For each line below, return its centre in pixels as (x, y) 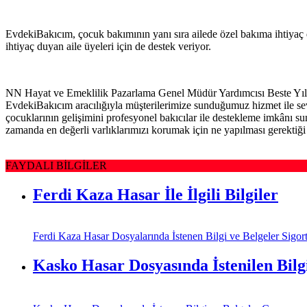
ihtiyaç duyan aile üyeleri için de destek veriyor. (108, 46)
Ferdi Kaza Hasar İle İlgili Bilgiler (156, 194)
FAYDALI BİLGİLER (56, 165)
